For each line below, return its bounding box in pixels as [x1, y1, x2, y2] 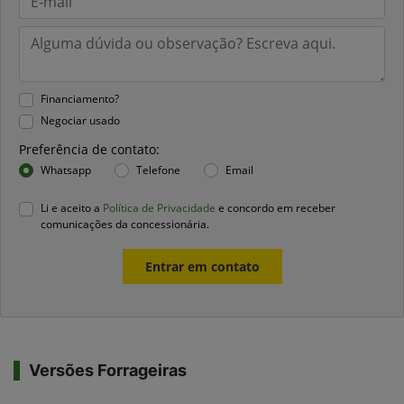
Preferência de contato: [19, 141, 160, 159]
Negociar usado [41, 113, 120, 129]
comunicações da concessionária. [41, 216, 209, 233]
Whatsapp [41, 162, 91, 179]
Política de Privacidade [103, 200, 216, 216]
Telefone [136, 162, 180, 179]
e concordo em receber [216, 200, 335, 216]
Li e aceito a [41, 200, 103, 216]
